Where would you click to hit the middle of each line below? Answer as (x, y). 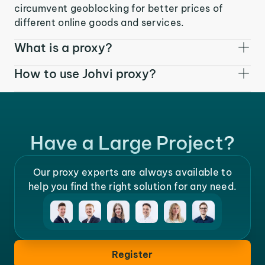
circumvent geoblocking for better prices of (119, 8)
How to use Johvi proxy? (85, 73)
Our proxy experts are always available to (132, 172)
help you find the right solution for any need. (132, 186)
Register (132, 254)
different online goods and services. (99, 22)
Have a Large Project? (132, 143)
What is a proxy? (63, 47)
